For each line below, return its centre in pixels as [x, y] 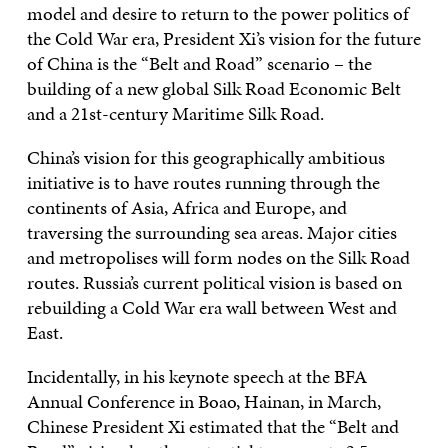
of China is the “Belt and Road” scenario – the [199, 63]
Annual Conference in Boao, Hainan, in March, [203, 401]
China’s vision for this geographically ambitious [205, 157]
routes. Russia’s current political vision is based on [214, 282]
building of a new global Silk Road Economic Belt [213, 88]
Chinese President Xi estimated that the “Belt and [212, 426]
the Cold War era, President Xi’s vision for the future [223, 38]
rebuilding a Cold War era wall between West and [211, 307]
